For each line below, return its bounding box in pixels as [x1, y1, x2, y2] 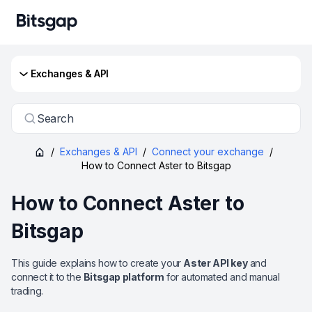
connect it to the [11, 271, 84, 283]
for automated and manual [164, 271, 280, 283]
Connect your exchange [151, 146, 264, 157]
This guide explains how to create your [11, 257, 184, 269]
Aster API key [183, 257, 248, 269]
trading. [11, 285, 43, 297]
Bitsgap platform [83, 271, 164, 283]
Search [37, 111, 74, 125]
